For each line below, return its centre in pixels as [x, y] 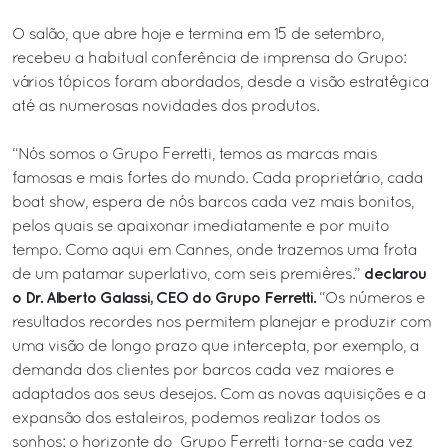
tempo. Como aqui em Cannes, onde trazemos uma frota [214, 250]
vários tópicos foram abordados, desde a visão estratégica [220, 82]
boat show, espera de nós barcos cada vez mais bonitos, [213, 202]
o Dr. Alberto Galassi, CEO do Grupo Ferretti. [163, 298]
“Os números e [370, 298]
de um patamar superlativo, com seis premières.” [186, 274]
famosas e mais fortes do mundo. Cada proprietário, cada [217, 178]
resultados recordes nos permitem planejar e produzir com [221, 322]
